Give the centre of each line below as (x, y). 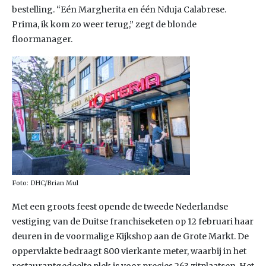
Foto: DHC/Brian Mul (45, 183)
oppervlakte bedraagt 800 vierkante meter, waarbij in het (129, 251)
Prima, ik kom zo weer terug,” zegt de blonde (104, 24)
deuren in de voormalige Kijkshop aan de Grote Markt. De (130, 236)
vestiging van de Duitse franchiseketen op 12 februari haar (133, 221)
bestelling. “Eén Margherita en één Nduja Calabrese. (119, 9)
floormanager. (42, 39)
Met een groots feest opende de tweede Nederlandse (120, 207)
